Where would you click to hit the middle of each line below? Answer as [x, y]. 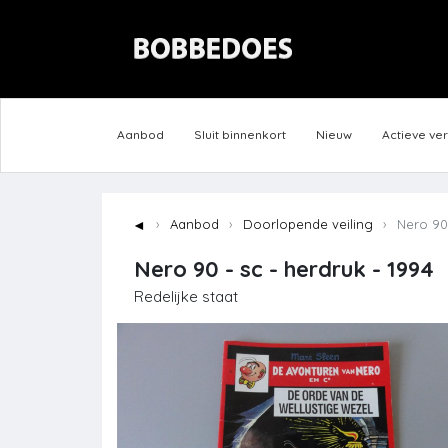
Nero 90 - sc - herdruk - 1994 [284, 269]
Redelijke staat [186, 297]
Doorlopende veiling [308, 224]
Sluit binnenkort [240, 135]
